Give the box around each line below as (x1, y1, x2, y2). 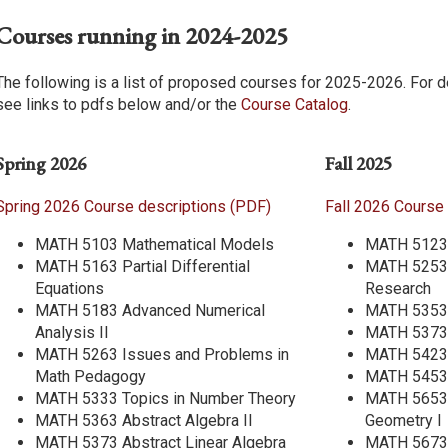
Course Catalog (241, 95, 348, 115)
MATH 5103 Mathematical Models (35, 234, 274, 254)
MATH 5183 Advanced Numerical (35, 300, 265, 320)
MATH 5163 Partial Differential (35, 256, 250, 276)
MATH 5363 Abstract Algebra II (35, 410, 253, 430)
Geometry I (365, 410, 442, 430)
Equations (35, 278, 104, 298)
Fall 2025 (325, 150, 392, 176)
